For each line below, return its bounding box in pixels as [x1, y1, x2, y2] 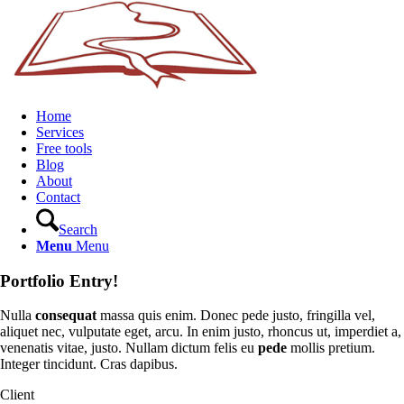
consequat [35, 308, 96, 324]
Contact [36, 189, 80, 205]
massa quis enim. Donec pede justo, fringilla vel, [96, 308, 375, 324]
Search [59, 222, 97, 237]
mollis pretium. [287, 340, 375, 356]
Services [36, 124, 84, 140]
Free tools [36, 141, 92, 156]
